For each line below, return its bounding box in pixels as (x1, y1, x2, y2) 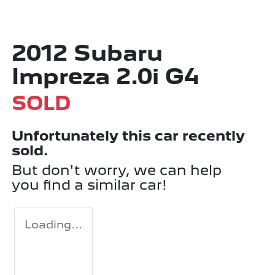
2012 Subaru (12, 39, 163, 66)
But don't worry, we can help (12, 161, 222, 178)
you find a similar (12, 176, 139, 193)
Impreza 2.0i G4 (12, 63, 199, 90)
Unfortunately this (12, 126, 155, 144)
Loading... (25, 217, 82, 231)
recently (179, 126, 245, 144)
